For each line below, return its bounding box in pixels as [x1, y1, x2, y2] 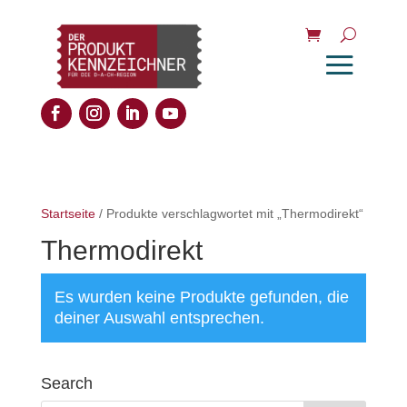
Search [40, 374, 93, 392]
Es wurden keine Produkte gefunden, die [54, 288, 349, 306]
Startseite [40, 206, 95, 221]
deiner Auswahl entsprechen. [54, 309, 264, 327]
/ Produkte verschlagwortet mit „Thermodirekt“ [94, 206, 363, 221]
